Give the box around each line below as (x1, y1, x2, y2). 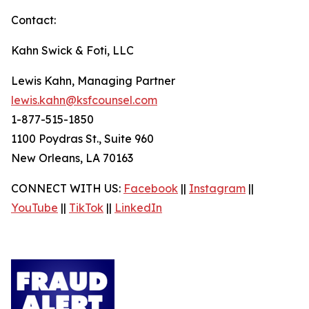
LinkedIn (114, 201, 162, 215)
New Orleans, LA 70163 (11, 151, 133, 165)
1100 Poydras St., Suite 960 (11, 132, 154, 146)
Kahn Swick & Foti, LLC (11, 43, 134, 57)
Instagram (189, 181, 246, 195)
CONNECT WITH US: (11, 181, 123, 195)
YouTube (11, 201, 58, 215)
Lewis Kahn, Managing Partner (11, 74, 175, 88)
